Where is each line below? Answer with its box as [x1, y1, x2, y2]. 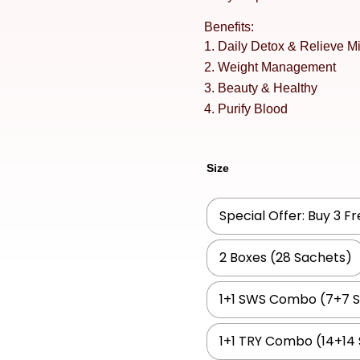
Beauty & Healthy [217, 80, 317, 95]
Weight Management [217, 59, 336, 74]
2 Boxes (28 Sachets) [219, 248, 352, 268]
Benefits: [203, 19, 254, 34]
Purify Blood [217, 101, 288, 116]
